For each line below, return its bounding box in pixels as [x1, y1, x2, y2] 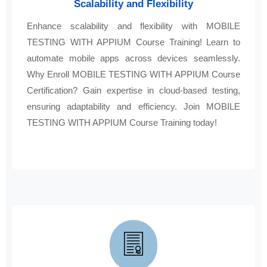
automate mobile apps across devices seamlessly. [27, 53, 240, 64]
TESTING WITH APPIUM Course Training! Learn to [27, 37, 240, 48]
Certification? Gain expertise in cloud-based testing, [27, 85, 240, 96]
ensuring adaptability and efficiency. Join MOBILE [27, 101, 240, 112]
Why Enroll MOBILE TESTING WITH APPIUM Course [27, 69, 240, 80]
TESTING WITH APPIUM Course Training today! [27, 117, 217, 128]
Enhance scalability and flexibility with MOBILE [27, 21, 240, 32]
